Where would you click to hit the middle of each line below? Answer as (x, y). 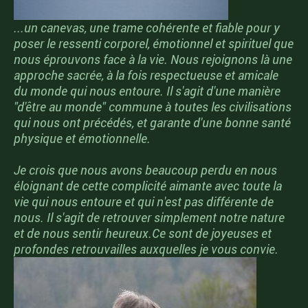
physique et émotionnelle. (82, 139)
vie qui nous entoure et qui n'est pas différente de (144, 202)
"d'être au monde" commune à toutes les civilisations (153, 107)
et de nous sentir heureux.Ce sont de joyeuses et (143, 233)
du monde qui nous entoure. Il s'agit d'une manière (147, 91)
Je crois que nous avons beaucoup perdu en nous (145, 170)
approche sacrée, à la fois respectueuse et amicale (146, 75)
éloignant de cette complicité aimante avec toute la (148, 186)
